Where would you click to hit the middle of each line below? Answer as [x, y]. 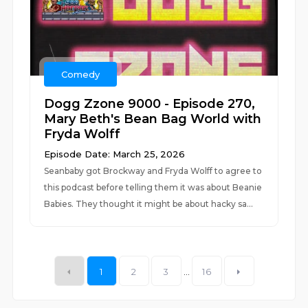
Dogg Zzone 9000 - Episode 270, [150, 104]
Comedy [81, 74]
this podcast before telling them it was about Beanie [153, 187]
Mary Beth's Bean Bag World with [153, 119]
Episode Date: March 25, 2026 [115, 154]
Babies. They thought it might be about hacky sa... [149, 204]
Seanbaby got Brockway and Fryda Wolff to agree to [153, 171]
